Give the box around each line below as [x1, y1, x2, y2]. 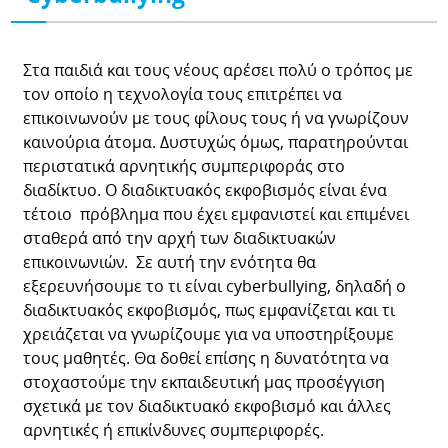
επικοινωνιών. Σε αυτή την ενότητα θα [23, 250, 317, 273]
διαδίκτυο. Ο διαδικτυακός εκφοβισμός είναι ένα [23, 178, 388, 201]
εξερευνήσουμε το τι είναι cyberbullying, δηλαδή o [23, 274, 407, 297]
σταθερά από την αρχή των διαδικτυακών [23, 226, 337, 249]
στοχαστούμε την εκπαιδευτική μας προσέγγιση [23, 370, 386, 393]
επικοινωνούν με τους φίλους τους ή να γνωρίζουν [23, 106, 410, 129]
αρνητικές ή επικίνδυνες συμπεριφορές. [23, 418, 325, 441]
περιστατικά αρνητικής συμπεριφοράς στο [23, 154, 346, 177]
